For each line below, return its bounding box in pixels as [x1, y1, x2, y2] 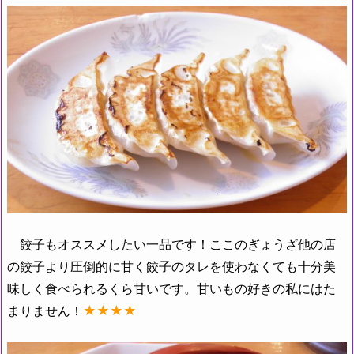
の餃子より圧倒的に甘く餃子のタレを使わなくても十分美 [7, 258, 336, 275]
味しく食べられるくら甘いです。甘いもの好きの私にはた [7, 281, 336, 297]
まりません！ [7, 303, 83, 319]
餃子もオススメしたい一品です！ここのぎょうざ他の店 [7, 236, 336, 253]
